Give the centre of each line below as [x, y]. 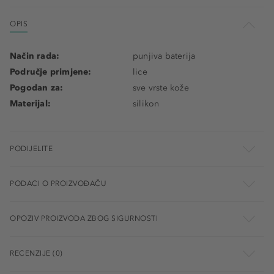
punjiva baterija [164, 56]
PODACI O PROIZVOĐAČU [58, 183]
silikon [146, 103]
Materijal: [30, 103]
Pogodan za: [37, 87]
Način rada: [35, 56]
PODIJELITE [31, 148]
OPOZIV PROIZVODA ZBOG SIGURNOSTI [84, 218]
